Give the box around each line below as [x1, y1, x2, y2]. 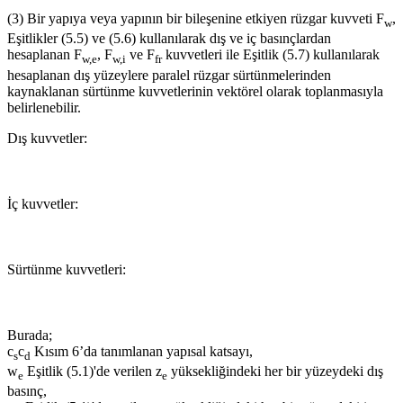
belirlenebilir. [7, 99, 81, 115]
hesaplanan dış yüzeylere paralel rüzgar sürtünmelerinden [7, 67, 331, 83]
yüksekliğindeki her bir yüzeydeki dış [167, 363, 383, 380]
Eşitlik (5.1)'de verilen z [23, 363, 162, 380]
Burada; [7, 327, 52, 343]
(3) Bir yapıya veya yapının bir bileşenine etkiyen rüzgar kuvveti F [7, 11, 384, 27]
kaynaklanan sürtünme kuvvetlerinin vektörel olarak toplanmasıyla [7, 83, 383, 99]
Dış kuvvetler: [7, 130, 87, 146]
